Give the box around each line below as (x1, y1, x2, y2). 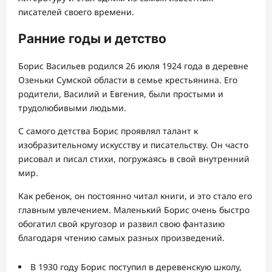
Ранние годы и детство (18, 31, 166, 47)
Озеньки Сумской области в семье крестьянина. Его (18, 73, 237, 86)
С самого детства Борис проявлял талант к (18, 124, 198, 137)
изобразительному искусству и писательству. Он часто (18, 138, 248, 151)
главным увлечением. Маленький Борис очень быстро (18, 203, 250, 216)
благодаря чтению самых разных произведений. (18, 231, 225, 243)
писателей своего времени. (18, 5, 134, 18)
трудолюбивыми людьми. (18, 101, 126, 114)
